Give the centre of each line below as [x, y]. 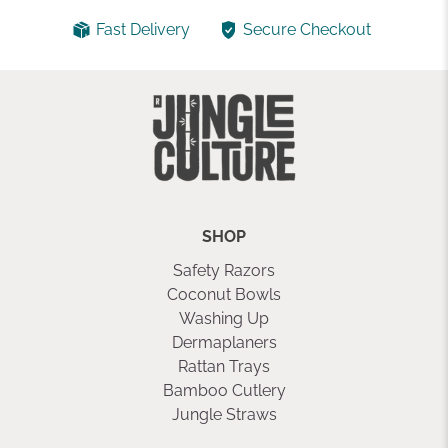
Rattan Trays [224, 367]
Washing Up [224, 319]
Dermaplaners [224, 343]
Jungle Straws [224, 415]
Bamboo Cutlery [224, 391]
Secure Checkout [307, 30]
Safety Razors [224, 271]
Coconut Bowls [224, 295]
